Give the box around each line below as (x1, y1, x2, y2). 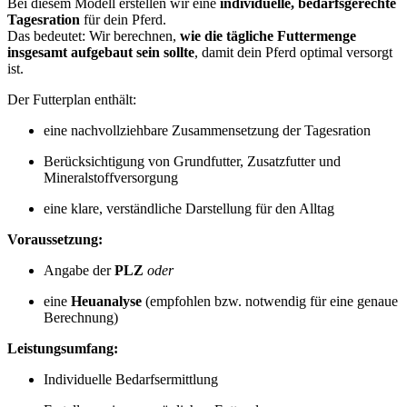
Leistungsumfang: (7, 341, 118, 357)
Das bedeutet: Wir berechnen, (7, 28, 180, 45)
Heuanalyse (71, 293, 142, 310)
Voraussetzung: (7, 232, 103, 248)
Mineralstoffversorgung (44, 170, 178, 186)
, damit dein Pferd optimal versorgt (194, 45, 392, 61)
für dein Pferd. (80, 12, 166, 28)
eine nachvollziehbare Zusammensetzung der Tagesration (44, 123, 371, 139)
